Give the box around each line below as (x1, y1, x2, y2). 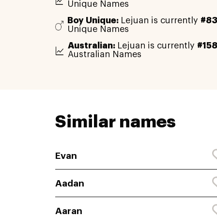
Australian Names (67, 50, 141, 59)
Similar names (55, 113, 176, 131)
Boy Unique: (67, 16, 121, 25)
